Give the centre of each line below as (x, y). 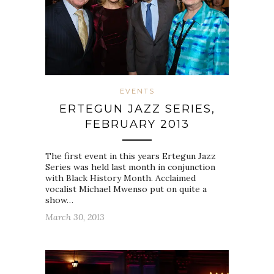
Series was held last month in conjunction (130, 167)
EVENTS (137, 91)
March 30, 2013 (75, 217)
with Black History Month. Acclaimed (120, 178)
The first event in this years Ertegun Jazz (131, 156)
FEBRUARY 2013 (137, 124)
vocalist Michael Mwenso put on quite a (126, 189)
